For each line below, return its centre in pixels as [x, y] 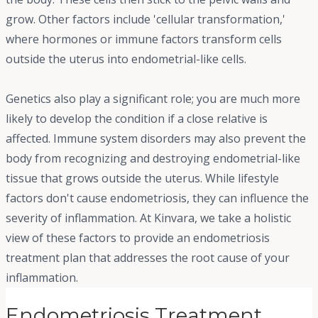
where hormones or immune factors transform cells [144, 39]
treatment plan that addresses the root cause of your [148, 258]
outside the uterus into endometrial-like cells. [126, 59]
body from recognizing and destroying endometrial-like [153, 159]
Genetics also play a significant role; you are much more [153, 99]
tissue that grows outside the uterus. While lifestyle [142, 179]
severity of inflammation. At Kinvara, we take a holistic [148, 218]
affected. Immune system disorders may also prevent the [156, 139]
